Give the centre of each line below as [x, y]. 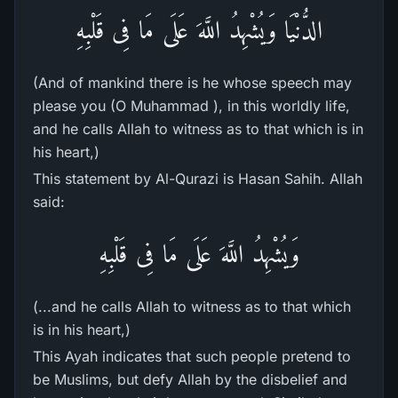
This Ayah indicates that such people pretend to [192, 356]
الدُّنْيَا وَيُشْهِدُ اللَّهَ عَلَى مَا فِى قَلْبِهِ [199, 30]
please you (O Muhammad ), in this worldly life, [191, 106]
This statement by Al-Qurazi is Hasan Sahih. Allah [198, 179]
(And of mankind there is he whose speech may [192, 83]
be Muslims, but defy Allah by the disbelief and [190, 379]
